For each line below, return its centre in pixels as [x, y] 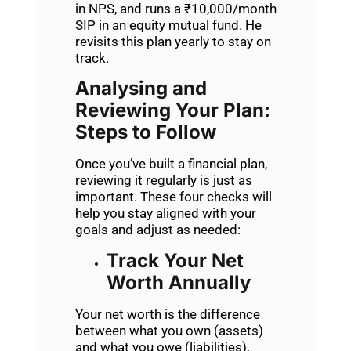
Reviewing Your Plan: [172, 110]
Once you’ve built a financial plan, [171, 164]
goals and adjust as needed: [157, 230]
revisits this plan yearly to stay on [173, 42]
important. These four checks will [173, 197]
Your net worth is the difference [167, 314]
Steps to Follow [145, 132]
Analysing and [141, 89]
